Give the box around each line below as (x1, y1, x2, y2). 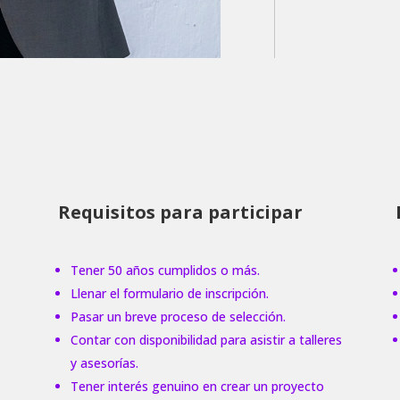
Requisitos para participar (57, 200, 303, 225)
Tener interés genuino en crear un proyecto (70, 377, 324, 395)
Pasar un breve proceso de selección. (70, 307, 286, 325)
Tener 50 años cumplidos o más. (70, 261, 260, 279)
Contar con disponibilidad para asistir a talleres (70, 330, 342, 348)
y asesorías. (70, 354, 138, 371)
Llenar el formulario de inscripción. (70, 284, 269, 302)
